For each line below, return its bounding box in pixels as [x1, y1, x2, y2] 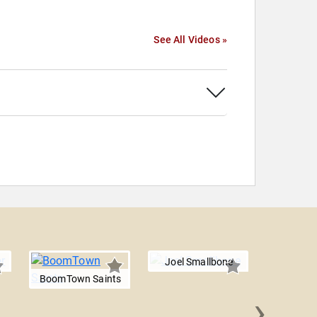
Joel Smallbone [165, 256, 234, 268]
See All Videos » [154, 34, 227, 46]
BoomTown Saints [39, 273, 122, 285]
